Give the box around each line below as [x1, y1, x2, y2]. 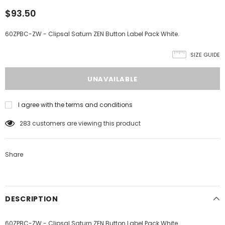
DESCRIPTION [5, 194, 58, 204]
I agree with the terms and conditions [18, 100, 133, 109]
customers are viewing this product [32, 119, 141, 128]
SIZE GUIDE [190, 51, 220, 59]
